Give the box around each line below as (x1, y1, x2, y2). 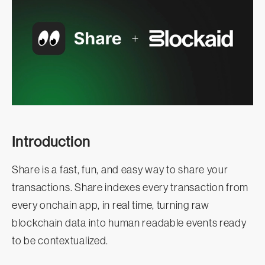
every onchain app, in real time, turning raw (12, 199, 209, 211)
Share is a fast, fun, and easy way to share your (12, 163, 228, 176)
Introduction (12, 133, 91, 150)
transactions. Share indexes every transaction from (12, 181, 249, 193)
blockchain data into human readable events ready (12, 216, 247, 229)
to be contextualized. (12, 234, 109, 247)
